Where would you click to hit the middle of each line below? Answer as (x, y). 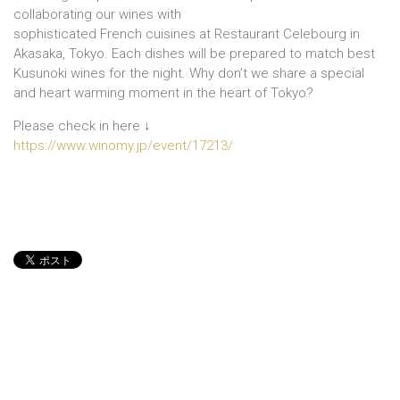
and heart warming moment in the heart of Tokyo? (163, 93)
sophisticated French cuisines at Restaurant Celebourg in (187, 34)
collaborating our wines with (97, 15)
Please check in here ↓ (82, 126)
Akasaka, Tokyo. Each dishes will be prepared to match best (194, 54)
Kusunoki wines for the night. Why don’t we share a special (189, 74)
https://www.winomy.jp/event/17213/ (123, 146)
